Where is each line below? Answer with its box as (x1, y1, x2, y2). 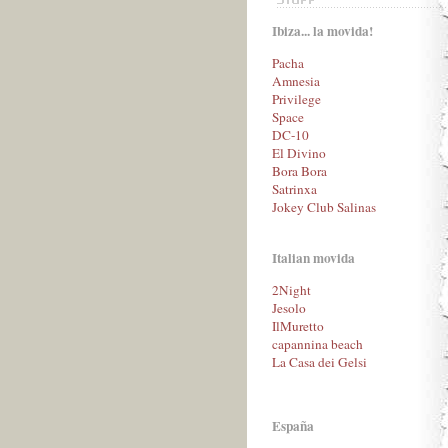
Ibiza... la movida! (272, 20, 373, 41)
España (272, 415, 314, 436)
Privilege (272, 90, 321, 109)
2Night (272, 280, 311, 299)
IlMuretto (272, 316, 324, 335)
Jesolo (272, 298, 306, 317)
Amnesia (272, 72, 320, 91)
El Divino (272, 144, 326, 163)
